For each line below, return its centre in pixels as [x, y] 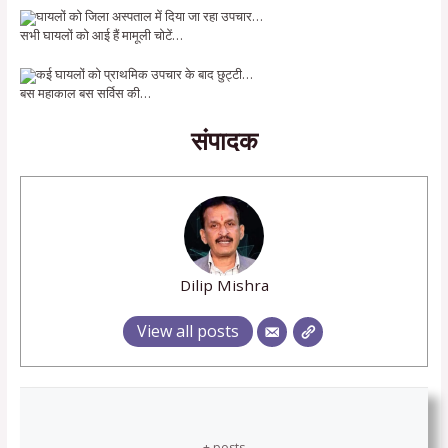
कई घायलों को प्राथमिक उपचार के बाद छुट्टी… [144, 74]
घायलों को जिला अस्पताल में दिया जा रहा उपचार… [149, 16]
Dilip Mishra [224, 284]
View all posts [188, 330]
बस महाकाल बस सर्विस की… [85, 93]
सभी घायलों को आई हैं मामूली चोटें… [101, 35]
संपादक [224, 139]
